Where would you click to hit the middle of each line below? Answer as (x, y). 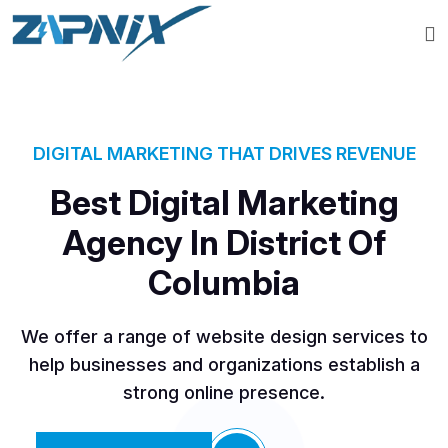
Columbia (224, 282)
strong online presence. (224, 392)
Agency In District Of (224, 242)
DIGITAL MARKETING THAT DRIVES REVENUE (224, 153)
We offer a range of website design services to (224, 336)
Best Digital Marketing (224, 202)
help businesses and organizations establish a (224, 364)
